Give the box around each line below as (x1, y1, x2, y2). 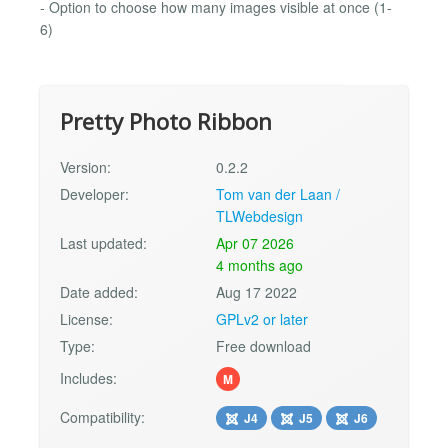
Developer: (60, 184, 129, 205)
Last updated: (60, 233, 147, 254)
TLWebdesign (216, 206, 304, 227)
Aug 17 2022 (216, 282, 298, 303)
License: (60, 309, 113, 330)
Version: (60, 157, 111, 178)
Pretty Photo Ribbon (60, 106, 272, 138)
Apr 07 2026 (216, 233, 295, 254)
